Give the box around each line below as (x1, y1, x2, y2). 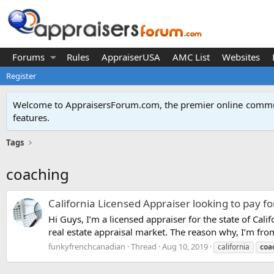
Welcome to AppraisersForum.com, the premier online (13, 98, 245, 111)
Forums (12, 51, 45, 63)
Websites (221, 51, 260, 63)
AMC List (172, 51, 210, 63)
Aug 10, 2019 (162, 240, 208, 252)
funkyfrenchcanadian (48, 240, 125, 252)
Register (6, 70, 36, 81)
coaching (6, 164, 69, 184)
